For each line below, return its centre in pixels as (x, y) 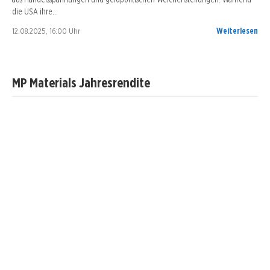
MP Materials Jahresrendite (81, 83)
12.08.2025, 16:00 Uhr (46, 31)
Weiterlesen (237, 31)
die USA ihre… (35, 11)
